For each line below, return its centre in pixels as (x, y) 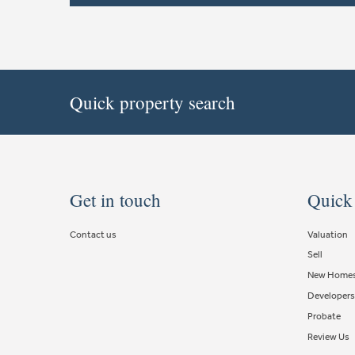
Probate (324, 316)
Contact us (93, 234)
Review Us (328, 336)
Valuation (328, 234)
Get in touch (115, 199)
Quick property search (155, 102)
